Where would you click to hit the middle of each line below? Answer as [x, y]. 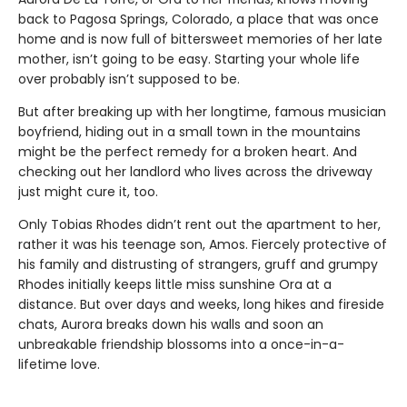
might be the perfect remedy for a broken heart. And [188, 152]
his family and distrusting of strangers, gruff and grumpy [198, 265]
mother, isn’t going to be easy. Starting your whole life [189, 60]
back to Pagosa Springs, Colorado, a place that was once [199, 20]
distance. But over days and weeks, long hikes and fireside [201, 305]
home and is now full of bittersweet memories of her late [200, 40]
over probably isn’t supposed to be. [129, 79]
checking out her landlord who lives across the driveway [195, 172]
